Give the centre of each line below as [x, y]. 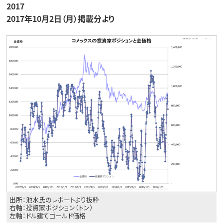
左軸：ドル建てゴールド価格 [48, 215]
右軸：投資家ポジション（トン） [52, 207]
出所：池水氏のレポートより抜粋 [55, 199]
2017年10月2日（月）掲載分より [60, 19]
